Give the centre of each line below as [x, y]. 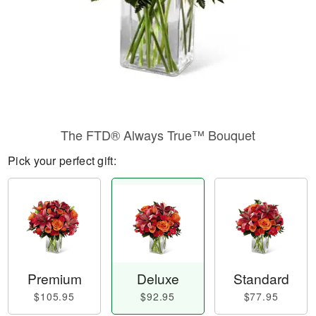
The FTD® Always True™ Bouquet [158, 135]
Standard [261, 279]
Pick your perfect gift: [62, 160]
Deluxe [158, 279]
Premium [54, 279]
